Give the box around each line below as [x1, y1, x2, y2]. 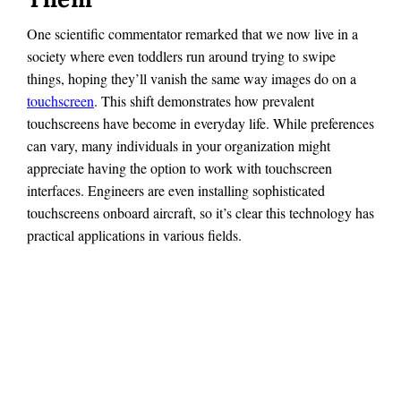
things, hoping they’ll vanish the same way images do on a [27, 69, 356, 89]
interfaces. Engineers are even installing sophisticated [27, 181, 325, 200]
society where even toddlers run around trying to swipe [27, 47, 336, 66]
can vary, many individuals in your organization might [27, 136, 330, 156]
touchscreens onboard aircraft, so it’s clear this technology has [27, 203, 374, 223]
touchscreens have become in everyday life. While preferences [27, 114, 374, 133]
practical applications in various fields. [27, 226, 242, 245]
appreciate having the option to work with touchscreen [27, 158, 332, 178]
